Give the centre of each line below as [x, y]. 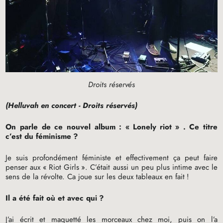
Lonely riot [152, 127]
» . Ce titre [196, 127]
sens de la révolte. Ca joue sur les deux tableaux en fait [95, 177]
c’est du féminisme [39, 137]
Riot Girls [64, 167]
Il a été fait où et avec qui [52, 198]
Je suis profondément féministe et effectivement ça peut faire [111, 158]
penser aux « [26, 167]
